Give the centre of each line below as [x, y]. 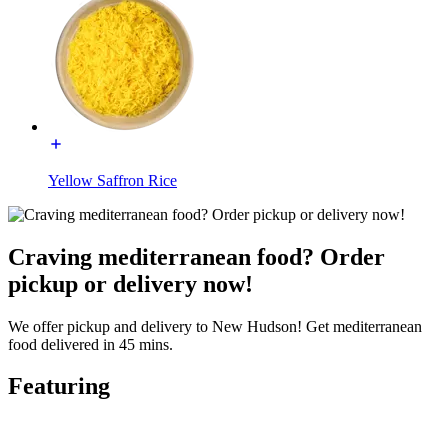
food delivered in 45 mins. [90, 344]
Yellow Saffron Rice [112, 180]
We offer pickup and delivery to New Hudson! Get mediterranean [215, 326]
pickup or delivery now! [130, 283]
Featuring [59, 386]
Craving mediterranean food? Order [196, 256]
